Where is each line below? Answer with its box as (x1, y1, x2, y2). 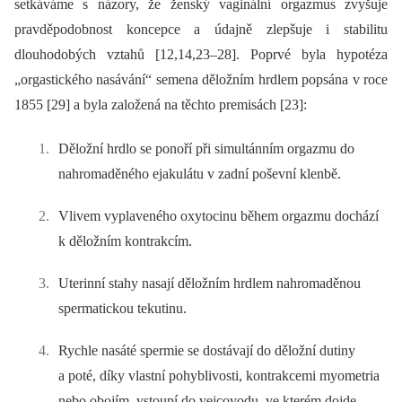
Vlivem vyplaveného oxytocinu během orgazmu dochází (58, 208, 380, 224)
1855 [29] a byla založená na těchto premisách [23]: (14, 97, 307, 113)
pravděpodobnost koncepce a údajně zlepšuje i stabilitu (14, 22, 388, 38)
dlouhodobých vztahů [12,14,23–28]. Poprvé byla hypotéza (14, 47, 388, 63)
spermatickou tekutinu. (58, 301, 188, 317)
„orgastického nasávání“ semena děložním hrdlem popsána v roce (14, 72, 388, 88)
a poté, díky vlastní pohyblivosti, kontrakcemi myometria (58, 368, 380, 384)
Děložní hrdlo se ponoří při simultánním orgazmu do (58, 140, 355, 156)
